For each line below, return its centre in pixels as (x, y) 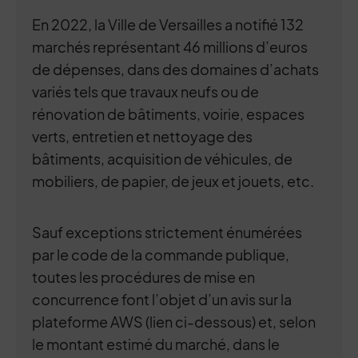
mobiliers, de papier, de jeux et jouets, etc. (173, 181)
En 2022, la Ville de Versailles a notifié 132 (168, 24)
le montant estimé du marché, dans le (156, 344)
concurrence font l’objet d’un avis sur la (162, 299)
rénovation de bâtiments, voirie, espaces (168, 114)
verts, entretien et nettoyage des (142, 136)
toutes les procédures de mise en (143, 277)
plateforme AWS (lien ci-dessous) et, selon (174, 322)
